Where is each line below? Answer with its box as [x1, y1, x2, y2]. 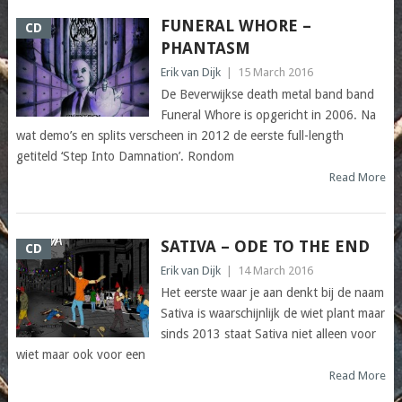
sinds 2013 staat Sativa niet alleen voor [160, 327, 376, 342]
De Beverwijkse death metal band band [160, 87, 374, 102]
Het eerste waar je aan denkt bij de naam [160, 285, 384, 301]
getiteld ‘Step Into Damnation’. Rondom [15, 149, 234, 164]
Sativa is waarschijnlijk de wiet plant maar [160, 306, 385, 321]
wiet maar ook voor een [15, 347, 145, 363]
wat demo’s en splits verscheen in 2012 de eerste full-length [15, 128, 344, 144]
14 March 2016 [237, 264, 313, 278]
